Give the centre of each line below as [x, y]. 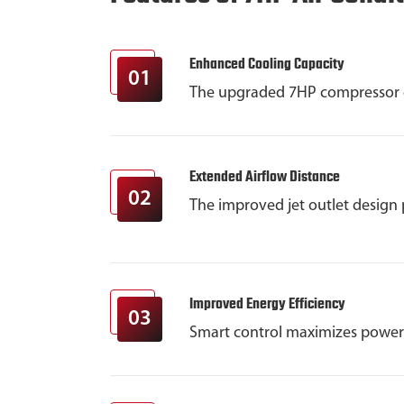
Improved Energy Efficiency [267, 305]
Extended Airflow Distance [265, 178]
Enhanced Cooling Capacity [267, 65]
